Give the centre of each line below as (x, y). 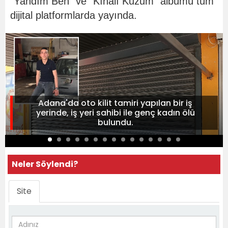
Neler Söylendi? (45, 164)
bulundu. (115, 123)
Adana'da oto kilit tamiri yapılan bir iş (115, 103)
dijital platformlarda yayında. (74, 16)
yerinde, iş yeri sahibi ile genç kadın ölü (115, 113)
